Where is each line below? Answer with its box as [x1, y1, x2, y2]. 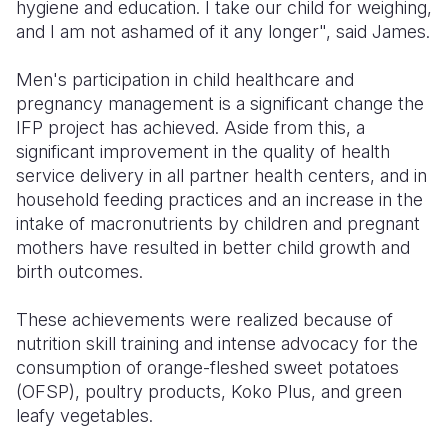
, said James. [326, 21, 430, 42]
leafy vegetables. [16, 405, 153, 426]
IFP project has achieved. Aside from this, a [16, 117, 365, 138]
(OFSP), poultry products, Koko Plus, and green [16, 381, 402, 402]
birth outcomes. [16, 261, 148, 282]
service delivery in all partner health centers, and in [16, 165, 427, 186]
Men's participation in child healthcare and [16, 69, 354, 90]
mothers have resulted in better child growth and [16, 237, 410, 258]
